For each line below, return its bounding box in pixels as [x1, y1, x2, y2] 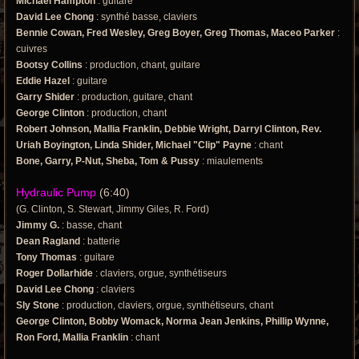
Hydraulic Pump [16, 186, 96, 200]
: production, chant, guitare [83, 59, 200, 71]
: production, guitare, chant [75, 91, 192, 103]
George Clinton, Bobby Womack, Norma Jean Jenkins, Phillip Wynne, [16, 316, 329, 328]
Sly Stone [16, 300, 59, 312]
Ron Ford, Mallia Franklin [16, 332, 128, 344]
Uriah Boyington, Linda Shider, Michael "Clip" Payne [16, 139, 252, 151]
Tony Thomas [16, 252, 77, 264]
